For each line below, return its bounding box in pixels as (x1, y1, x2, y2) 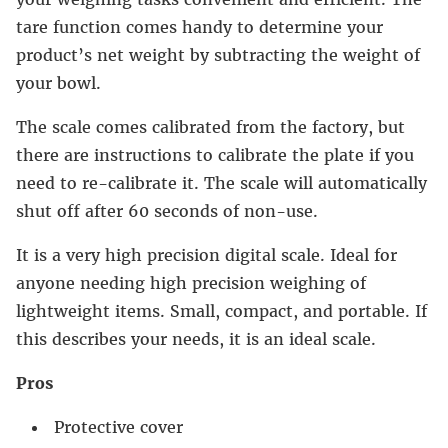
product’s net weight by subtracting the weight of (16, 45, 420, 66)
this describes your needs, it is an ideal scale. (16, 329, 376, 350)
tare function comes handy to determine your (16, 17, 383, 38)
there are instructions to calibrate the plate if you (16, 145, 414, 166)
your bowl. (16, 73, 101, 94)
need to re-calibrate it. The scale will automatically (16, 173, 427, 194)
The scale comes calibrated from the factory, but (16, 117, 405, 138)
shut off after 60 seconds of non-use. (16, 201, 318, 222)
